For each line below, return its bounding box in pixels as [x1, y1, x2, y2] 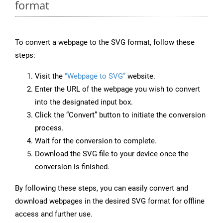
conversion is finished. [35, 162, 110, 172]
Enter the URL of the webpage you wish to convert [35, 85, 200, 94]
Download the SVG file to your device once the [35, 149, 189, 159]
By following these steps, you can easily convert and [15, 184, 188, 193]
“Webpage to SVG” [65, 72, 125, 81]
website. [125, 72, 155, 81]
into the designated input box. [35, 98, 133, 107]
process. [35, 123, 64, 133]
